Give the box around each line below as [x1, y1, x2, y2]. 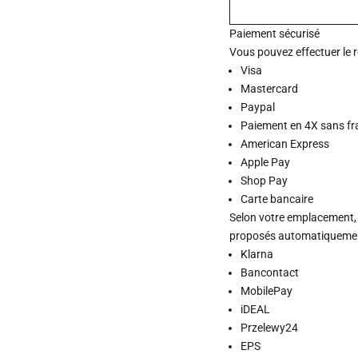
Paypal [241, 100, 276, 113]
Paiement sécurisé [229, 26, 320, 40]
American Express [241, 137, 330, 150]
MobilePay [241, 284, 293, 297]
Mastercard [241, 82, 299, 95]
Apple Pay [241, 155, 291, 169]
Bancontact [241, 265, 300, 279]
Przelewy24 [241, 320, 299, 334]
